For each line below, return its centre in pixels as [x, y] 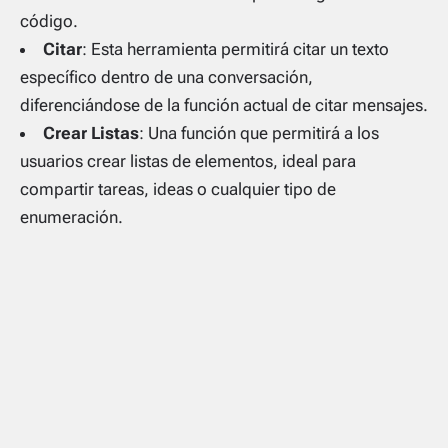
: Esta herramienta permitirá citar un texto [235, 48]
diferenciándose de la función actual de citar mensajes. [224, 104]
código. [49, 20]
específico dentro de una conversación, [166, 76]
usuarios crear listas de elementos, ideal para [188, 160]
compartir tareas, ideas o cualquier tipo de [178, 188]
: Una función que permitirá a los [259, 132]
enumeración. [71, 216]
